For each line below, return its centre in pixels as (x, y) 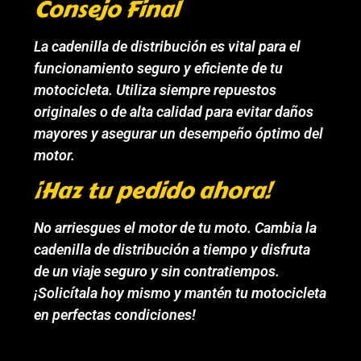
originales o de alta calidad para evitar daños (174, 111)
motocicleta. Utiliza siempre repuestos (156, 89)
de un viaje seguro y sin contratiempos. (157, 271)
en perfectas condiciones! (115, 314)
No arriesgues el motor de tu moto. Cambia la (176, 227)
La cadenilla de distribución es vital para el (168, 46)
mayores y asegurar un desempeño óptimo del (179, 133)
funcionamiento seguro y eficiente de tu (159, 68)
